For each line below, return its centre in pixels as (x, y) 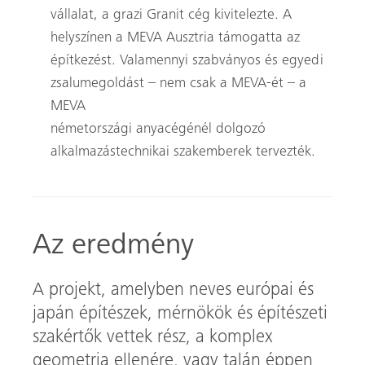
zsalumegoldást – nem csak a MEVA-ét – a (178, 84)
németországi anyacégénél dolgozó (158, 130)
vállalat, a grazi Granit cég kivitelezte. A (171, 16)
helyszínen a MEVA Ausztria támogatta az (175, 39)
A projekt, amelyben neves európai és (173, 291)
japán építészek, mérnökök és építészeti (180, 315)
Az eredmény (113, 247)
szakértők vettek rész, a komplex (153, 339)
